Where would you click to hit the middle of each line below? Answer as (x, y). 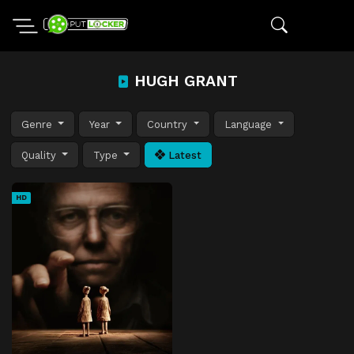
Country (169, 124)
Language (250, 124)
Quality (40, 155)
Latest (184, 155)
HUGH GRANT (183, 81)
